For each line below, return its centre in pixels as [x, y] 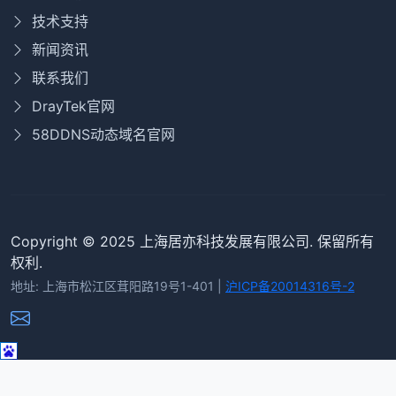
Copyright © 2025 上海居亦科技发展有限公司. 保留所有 [192, 242]
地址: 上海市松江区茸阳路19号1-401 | [118, 286]
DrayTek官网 [73, 107]
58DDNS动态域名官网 [103, 135]
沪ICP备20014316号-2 [290, 286]
